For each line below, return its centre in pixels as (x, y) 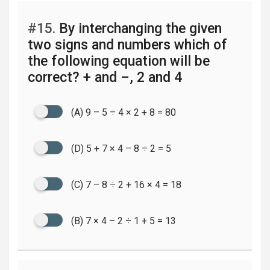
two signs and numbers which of (127, 45)
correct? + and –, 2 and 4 (105, 77)
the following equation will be (119, 61)
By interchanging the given (139, 29)
